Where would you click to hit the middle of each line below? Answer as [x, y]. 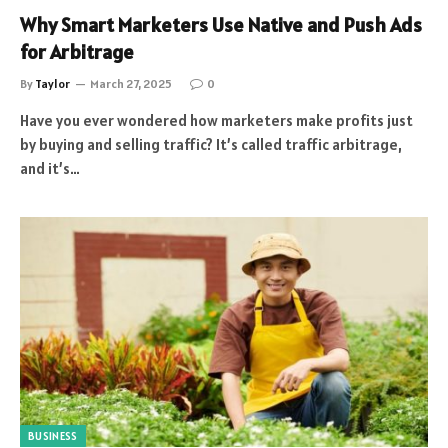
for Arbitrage [77, 52]
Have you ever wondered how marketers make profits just [216, 120]
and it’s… [50, 168]
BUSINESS [53, 435]
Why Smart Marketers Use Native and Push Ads [221, 25]
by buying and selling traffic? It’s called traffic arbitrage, [211, 144]
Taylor [52, 83]
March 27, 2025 [131, 83]
